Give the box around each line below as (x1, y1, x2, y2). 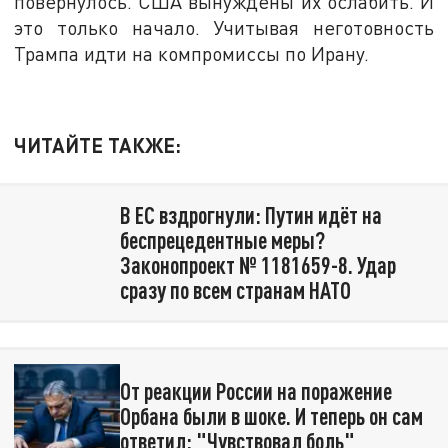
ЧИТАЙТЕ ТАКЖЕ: (14, 133, 182, 158)
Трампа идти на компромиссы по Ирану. (14, 42, 370, 65)
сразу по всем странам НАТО (119, 276, 351, 305)
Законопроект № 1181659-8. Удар (119, 251, 396, 280)
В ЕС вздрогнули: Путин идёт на (119, 201, 382, 230)
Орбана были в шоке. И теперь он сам (119, 402, 423, 431)
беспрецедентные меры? (119, 226, 325, 255)
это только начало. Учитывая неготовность (14, 16, 434, 39)
